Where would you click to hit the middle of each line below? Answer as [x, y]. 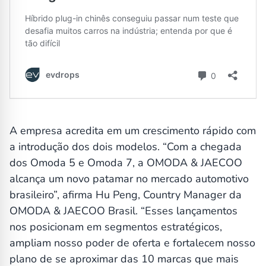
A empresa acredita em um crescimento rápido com [133, 131]
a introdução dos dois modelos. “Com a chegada [126, 147]
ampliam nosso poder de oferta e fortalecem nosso [132, 243]
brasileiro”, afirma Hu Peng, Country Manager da [126, 195]
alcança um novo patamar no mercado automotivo [129, 179]
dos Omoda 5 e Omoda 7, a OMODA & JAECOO [126, 163]
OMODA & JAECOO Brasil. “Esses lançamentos [123, 211]
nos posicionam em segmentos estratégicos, [116, 227]
